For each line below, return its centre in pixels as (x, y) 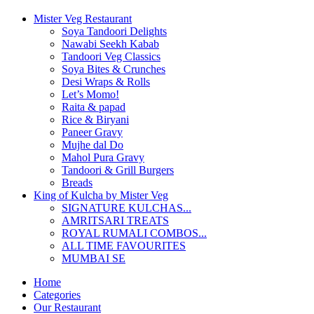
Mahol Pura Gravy (103, 157)
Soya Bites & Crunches (114, 69)
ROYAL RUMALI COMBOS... (134, 233)
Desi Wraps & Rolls (106, 82)
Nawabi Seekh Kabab (110, 44)
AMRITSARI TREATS (115, 220)
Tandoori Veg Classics (111, 56)
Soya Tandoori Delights (114, 31)
